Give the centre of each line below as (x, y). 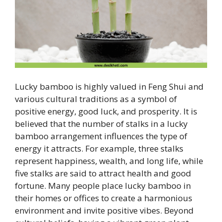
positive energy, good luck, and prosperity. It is (106, 111)
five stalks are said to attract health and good (103, 173)
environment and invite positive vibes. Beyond (104, 211)
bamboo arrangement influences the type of (101, 136)
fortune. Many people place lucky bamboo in (103, 186)
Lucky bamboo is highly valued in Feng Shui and (109, 87)
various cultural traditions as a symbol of (96, 99)
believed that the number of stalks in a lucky (101, 124)
